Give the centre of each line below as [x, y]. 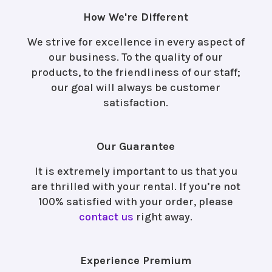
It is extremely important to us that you [136, 172]
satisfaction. [136, 103]
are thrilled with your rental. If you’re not [136, 187]
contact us [107, 217]
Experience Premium [136, 261]
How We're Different [136, 17]
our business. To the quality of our [136, 57]
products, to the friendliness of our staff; [136, 73]
